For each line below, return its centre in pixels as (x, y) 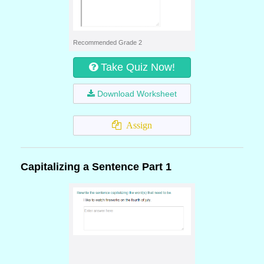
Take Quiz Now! (138, 67)
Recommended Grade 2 (108, 42)
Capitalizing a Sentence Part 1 (96, 167)
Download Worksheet (137, 94)
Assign (137, 125)
